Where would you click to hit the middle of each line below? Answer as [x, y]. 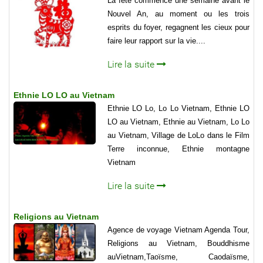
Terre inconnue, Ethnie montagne [178, 149]
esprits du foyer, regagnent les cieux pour [178, 27]
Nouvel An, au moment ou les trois [178, 14]
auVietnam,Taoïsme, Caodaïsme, [178, 257]
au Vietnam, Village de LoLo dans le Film [178, 136]
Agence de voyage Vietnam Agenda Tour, [178, 230]
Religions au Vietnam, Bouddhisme [178, 244]
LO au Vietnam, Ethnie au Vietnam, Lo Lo [178, 122]
